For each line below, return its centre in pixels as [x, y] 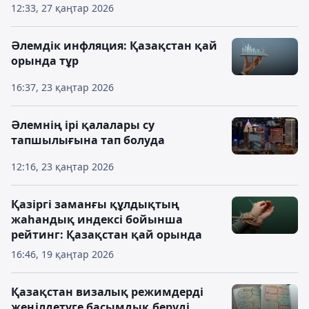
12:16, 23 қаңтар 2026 [62, 167]
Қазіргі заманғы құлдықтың [95, 204]
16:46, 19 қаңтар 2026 [62, 254]
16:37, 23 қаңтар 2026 [62, 87]
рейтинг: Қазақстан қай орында [107, 235]
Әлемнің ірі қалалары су [83, 125]
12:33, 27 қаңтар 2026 [62, 8]
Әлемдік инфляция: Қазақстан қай [114, 46]
